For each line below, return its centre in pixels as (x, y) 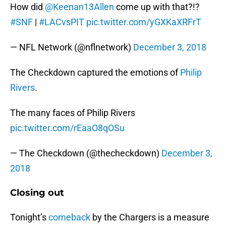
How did (27, 7)
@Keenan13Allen (79, 7)
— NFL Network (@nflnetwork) (72, 47)
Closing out (37, 193)
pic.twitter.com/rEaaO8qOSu (67, 128)
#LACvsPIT (62, 22)
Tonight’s (29, 217)
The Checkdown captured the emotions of (95, 73)
